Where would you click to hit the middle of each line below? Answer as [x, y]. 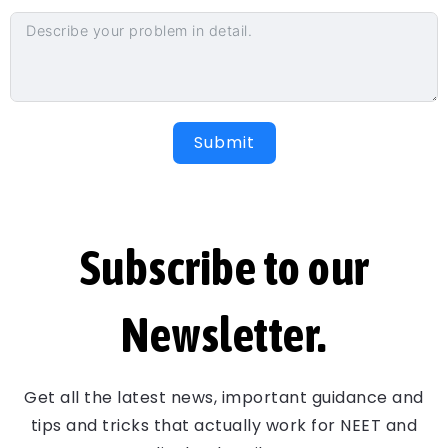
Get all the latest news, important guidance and [224, 398]
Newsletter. [224, 335]
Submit [224, 143]
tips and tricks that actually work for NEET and [224, 426]
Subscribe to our [224, 268]
